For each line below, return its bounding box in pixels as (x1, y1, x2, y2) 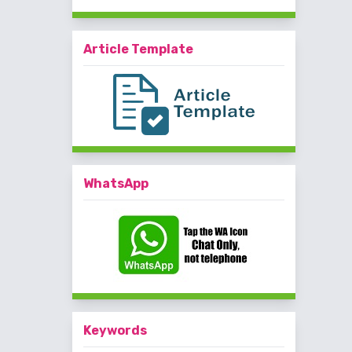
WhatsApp (83, 175, 148, 191)
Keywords (83, 322, 147, 338)
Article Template (83, 41, 193, 57)
